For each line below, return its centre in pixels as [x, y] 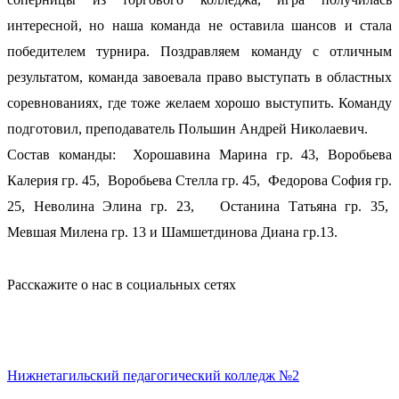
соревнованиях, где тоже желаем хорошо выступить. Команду [199, 102]
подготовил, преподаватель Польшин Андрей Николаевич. [187, 128]
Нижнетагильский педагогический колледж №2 [153, 375]
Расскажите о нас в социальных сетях [122, 284]
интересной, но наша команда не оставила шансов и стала [199, 25]
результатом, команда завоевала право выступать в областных [199, 77]
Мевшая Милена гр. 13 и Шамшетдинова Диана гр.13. [172, 232]
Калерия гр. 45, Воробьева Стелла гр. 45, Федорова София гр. [199, 180]
